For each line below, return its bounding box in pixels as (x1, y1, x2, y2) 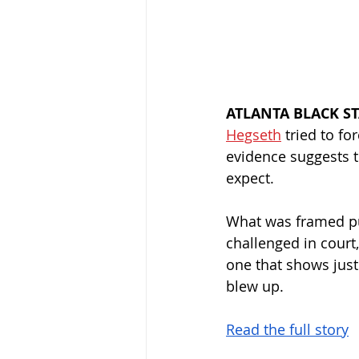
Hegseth (226, 125, 281, 145)
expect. (226, 168, 274, 188)
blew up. (226, 276, 284, 296)
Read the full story (226, 320, 349, 340)
